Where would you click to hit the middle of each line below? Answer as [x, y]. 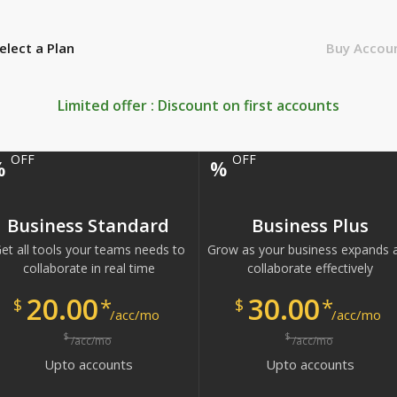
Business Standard [88, 226]
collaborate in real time [89, 268]
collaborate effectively [310, 268]
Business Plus [310, 226]
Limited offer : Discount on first [167, 105]
